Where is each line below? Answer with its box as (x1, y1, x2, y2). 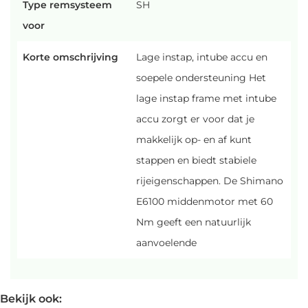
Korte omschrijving (23, 51, 118, 63)
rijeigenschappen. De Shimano (136, 175, 283, 187)
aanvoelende (136, 236, 197, 249)
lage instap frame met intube (136, 92, 276, 104)
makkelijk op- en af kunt (136, 133, 252, 146)
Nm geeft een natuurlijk (136, 216, 251, 228)
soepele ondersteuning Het (136, 71, 266, 84)
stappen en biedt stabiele (136, 154, 256, 166)
